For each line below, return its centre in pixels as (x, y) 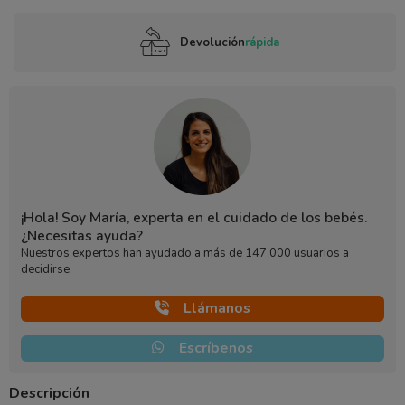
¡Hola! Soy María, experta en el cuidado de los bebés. (193, 218)
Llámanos (217, 309)
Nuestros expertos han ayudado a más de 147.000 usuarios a (184, 254)
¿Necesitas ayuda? (81, 236)
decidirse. (46, 270)
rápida (262, 42)
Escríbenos (217, 348)
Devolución (212, 42)
